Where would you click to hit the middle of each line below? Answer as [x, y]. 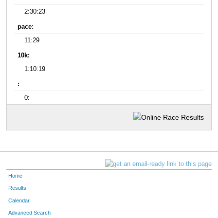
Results [18, 188]
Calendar [19, 200]
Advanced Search [30, 212]
